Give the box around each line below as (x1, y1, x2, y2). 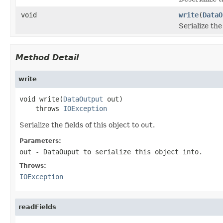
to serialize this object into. (79, 147, 203, 156)
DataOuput (43, 147, 79, 156)
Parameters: (19, 137, 61, 144)
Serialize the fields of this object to (19, 120, 141, 129)
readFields (18, 203, 56, 211)
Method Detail (15, 52, 79, 62)
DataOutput (63, 95, 103, 103)
